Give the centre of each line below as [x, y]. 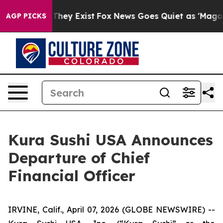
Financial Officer [72, 176]
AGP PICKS [26, 16]
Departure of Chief [79, 158]
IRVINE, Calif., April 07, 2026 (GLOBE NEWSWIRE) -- [111, 210]
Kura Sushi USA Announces [111, 140]
